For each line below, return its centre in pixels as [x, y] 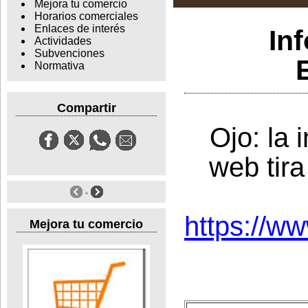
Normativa [59, 66]
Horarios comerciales [86, 16]
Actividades [63, 41]
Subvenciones [69, 54]
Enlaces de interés [79, 29]
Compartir [86, 108]
